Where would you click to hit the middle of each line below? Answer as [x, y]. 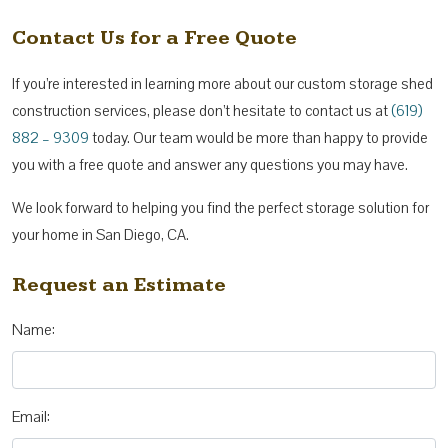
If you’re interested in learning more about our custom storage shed [222, 83]
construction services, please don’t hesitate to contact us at [201, 110]
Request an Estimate [119, 284]
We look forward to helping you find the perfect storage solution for [220, 207]
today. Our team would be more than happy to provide [258, 137]
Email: [31, 416]
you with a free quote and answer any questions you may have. [210, 164]
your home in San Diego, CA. [100, 234]
